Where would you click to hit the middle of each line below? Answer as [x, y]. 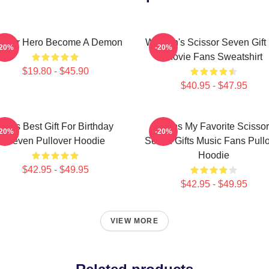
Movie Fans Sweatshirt [214, 57]
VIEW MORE [134, 221]
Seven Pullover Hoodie [55, 141]
